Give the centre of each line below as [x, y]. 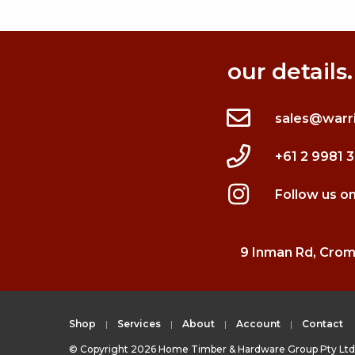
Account [258, 323]
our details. [290, 71]
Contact [323, 323]
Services [139, 323]
